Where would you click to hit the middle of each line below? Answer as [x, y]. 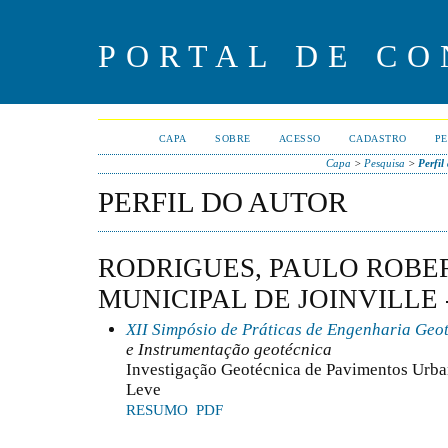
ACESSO [299, 138]
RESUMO [157, 409]
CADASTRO [377, 138]
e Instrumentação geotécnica [229, 349]
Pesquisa [384, 163]
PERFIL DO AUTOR [222, 202]
